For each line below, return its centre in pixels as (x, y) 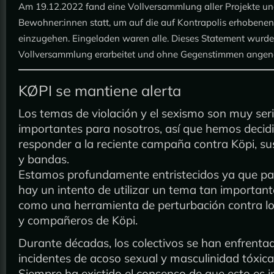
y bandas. (44, 159)
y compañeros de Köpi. (78, 220)
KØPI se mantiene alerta (100, 91)
